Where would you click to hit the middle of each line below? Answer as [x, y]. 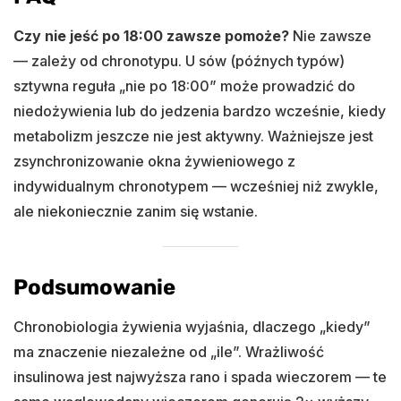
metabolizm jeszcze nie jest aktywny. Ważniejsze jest [193, 136]
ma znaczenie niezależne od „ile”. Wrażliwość [169, 351]
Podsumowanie [94, 287]
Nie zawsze [330, 35]
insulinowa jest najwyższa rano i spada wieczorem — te [200, 376]
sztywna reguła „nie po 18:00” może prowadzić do [184, 85]
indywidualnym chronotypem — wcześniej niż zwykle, [196, 186]
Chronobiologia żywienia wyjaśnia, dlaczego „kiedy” [192, 326]
